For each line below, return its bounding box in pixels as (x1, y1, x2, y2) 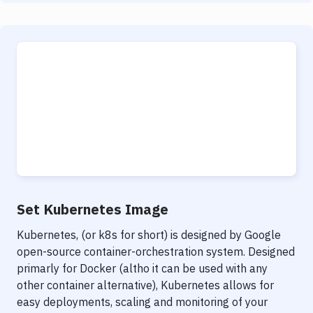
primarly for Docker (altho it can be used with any (17, 261, 268, 275)
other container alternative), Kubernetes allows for (17, 278, 274, 292)
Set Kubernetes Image (17, 200, 168, 219)
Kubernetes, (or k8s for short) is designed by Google (17, 228, 281, 242)
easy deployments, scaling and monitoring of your (17, 295, 268, 309)
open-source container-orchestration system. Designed (17, 245, 295, 259)
